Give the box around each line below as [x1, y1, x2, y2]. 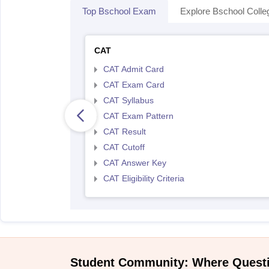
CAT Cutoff [103, 142, 145, 152]
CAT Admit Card [103, 64, 164, 74]
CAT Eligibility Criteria [103, 174, 184, 183]
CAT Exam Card [103, 80, 165, 89]
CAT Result [103, 127, 146, 136]
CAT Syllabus [103, 95, 154, 105]
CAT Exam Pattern [103, 111, 174, 121]
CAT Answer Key [103, 158, 166, 168]
